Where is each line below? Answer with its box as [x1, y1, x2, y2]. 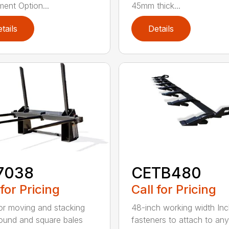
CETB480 [131, 163, 201, 182]
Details [148, 24, 174, 34]
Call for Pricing [131, 181, 216, 197]
